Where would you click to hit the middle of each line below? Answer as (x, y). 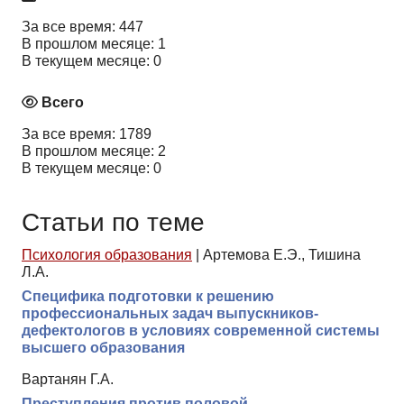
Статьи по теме (113, 223)
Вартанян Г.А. (68, 379)
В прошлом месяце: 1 (94, 43)
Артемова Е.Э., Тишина (282, 254)
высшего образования (103, 347)
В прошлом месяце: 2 (94, 151)
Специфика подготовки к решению (148, 296)
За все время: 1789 (87, 133)
